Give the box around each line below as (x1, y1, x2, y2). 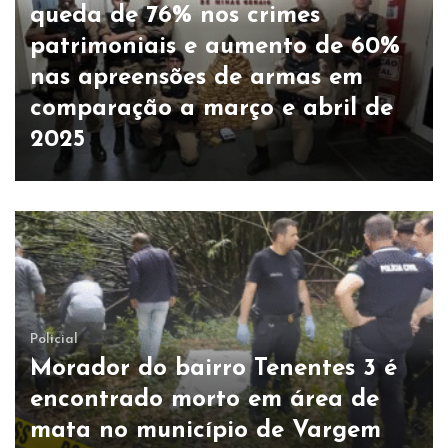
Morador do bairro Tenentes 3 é (30, 357, 397, 382)
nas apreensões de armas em (30, 66, 363, 91)
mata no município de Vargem (30, 419, 381, 444)
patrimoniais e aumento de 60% (30, 35, 400, 60)
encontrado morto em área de (30, 388, 379, 413)
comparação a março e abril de (30, 97, 393, 122)
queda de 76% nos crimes (30, 4, 320, 29)
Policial (30, 332, 78, 348)
